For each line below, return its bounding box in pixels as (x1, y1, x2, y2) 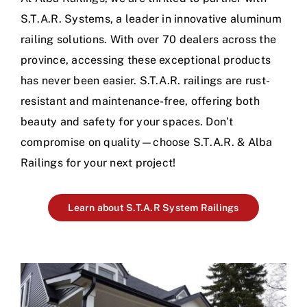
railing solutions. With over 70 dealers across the (21, 33, 276, 47)
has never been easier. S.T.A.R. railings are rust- (21, 74, 270, 88)
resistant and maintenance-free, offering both (21, 95, 260, 108)
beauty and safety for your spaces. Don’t (21, 115, 234, 129)
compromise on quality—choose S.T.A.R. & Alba (21, 136, 273, 149)
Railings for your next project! (21, 156, 179, 170)
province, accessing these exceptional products (21, 53, 271, 67)
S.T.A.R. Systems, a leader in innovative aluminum (21, 12, 282, 26)
